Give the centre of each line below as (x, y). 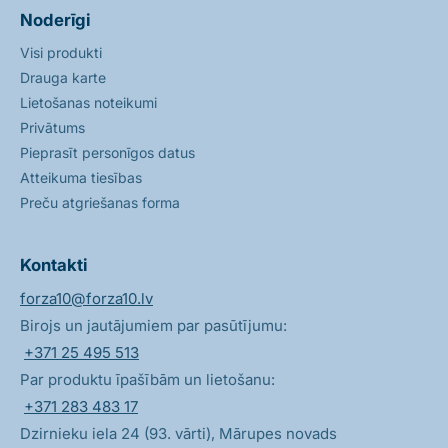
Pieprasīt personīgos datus (107, 153)
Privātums (52, 128)
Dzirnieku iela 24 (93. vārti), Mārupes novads (178, 434)
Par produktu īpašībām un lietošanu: (147, 380)
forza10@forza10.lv (86, 299)
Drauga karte (63, 78)
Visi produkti (61, 53)
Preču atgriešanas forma (100, 203)
